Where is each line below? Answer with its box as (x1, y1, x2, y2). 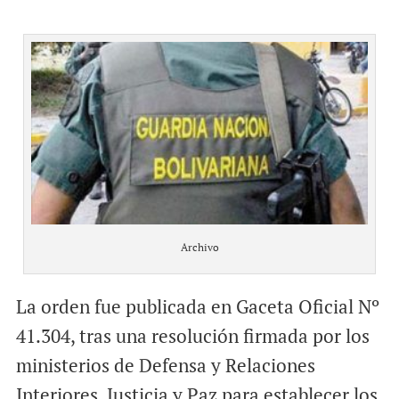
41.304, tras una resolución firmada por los (15, 323, 370, 349)
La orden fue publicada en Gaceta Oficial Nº (15, 294, 379, 320)
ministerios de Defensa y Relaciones (15, 353, 315, 379)
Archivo (180, 240, 219, 255)
